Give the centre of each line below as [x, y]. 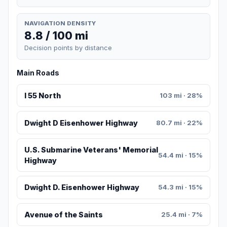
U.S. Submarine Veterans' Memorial [91, 150]
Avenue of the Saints [63, 214]
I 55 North [42, 96]
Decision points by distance [68, 48]
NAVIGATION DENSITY [60, 23]
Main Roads [38, 73]
